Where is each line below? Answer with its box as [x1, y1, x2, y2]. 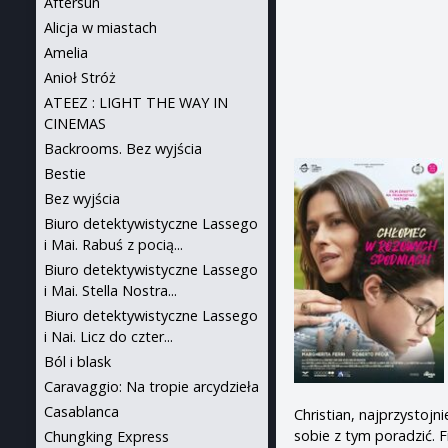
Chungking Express [44, 427, 169, 446]
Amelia [44, 43, 88, 62]
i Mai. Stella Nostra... [44, 281, 177, 300]
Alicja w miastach [44, 18, 157, 37]
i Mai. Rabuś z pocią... [44, 235, 183, 254]
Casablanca [44, 402, 119, 421]
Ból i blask [44, 352, 111, 371]
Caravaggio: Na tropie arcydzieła [44, 377, 259, 396]
